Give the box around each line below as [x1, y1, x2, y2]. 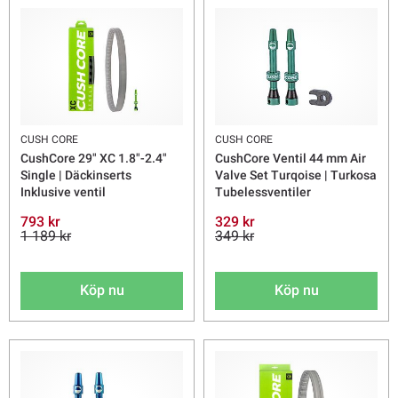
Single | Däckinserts [20, 167, 131, 182]
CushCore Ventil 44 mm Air [215, 150, 366, 165]
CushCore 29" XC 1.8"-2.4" [20, 150, 167, 165]
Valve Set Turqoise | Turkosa [215, 167, 377, 182]
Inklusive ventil [20, 184, 106, 199]
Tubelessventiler [215, 184, 311, 199]
